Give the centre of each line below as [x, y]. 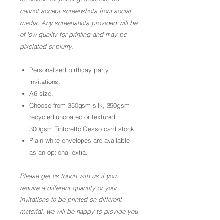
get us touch [59, 176]
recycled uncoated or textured [72, 117]
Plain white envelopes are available [80, 140]
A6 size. [41, 93]
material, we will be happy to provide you [79, 211]
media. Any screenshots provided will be [78, 23]
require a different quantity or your [68, 188]
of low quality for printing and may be [73, 34]
